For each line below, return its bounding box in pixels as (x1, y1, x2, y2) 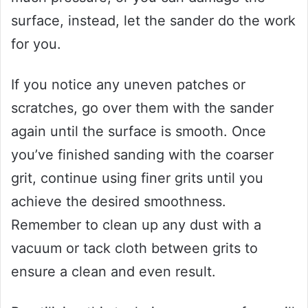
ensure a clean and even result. (11, 263, 216, 280)
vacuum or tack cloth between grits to (11, 240, 258, 257)
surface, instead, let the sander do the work (11, 12, 296, 30)
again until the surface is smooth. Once (11, 123, 266, 140)
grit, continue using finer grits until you (11, 170, 263, 187)
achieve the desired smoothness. (11, 193, 226, 210)
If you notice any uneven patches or (11, 76, 245, 93)
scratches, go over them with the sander (11, 100, 274, 117)
